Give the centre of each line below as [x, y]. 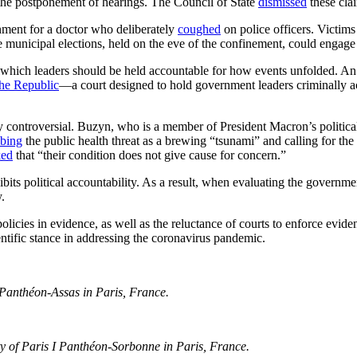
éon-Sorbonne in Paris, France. [169, 346]
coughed [199, 29]
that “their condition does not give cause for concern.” [149, 155]
